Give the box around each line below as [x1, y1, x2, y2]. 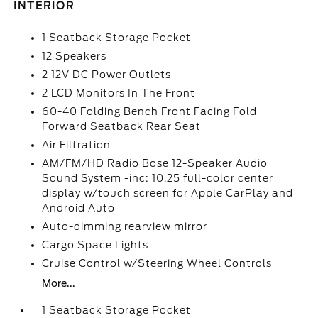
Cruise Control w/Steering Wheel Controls [42, 258, 273, 269]
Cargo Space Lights [42, 239, 149, 251]
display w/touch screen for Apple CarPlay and [42, 187, 294, 199]
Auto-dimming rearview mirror [42, 221, 208, 232]
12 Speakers [42, 50, 107, 62]
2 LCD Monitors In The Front [42, 87, 196, 99]
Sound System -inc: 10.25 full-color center [42, 172, 274, 184]
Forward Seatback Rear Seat [42, 121, 202, 132]
